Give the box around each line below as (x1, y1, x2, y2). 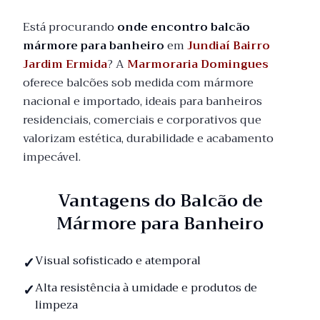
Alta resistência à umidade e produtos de (35, 278, 257, 298)
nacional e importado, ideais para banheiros (23, 91, 262, 111)
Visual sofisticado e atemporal (35, 251, 201, 271)
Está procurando (23, 17, 117, 37)
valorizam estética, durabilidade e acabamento (23, 129, 274, 149)
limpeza (35, 295, 78, 315)
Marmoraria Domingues (127, 54, 269, 74)
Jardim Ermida (23, 54, 107, 74)
